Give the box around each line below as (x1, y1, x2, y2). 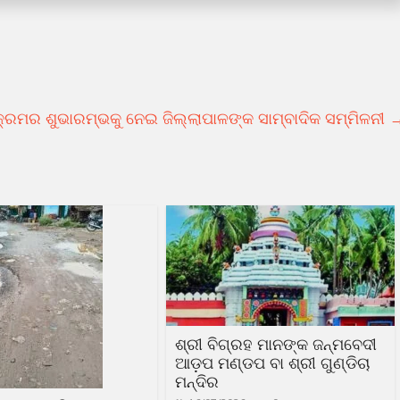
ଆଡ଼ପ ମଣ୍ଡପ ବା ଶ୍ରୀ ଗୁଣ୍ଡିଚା (175, 351, 370, 373)
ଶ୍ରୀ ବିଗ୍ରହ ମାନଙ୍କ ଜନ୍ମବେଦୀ (175, 332, 377, 354)
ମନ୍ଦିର (175, 370, 219, 392)
